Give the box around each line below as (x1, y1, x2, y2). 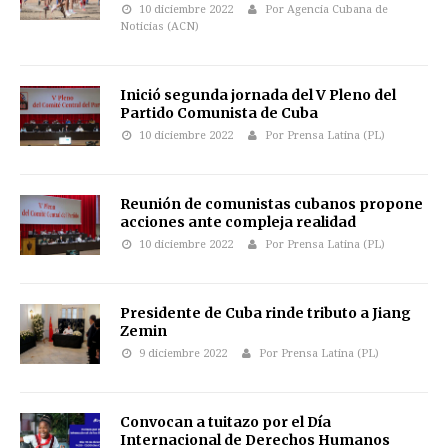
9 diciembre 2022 (138, 347, 227, 360)
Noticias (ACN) (120, 20, 199, 33)
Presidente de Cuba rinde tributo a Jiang (120, 304, 411, 322)
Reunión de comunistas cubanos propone (120, 195, 423, 213)
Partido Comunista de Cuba (120, 104, 318, 122)
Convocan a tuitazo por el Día (120, 413, 331, 431)
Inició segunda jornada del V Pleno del (120, 86, 396, 104)
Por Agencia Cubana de (264, 3, 388, 16)
